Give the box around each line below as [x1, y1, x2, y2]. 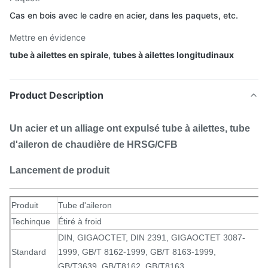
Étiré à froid [58, 217, 102, 226]
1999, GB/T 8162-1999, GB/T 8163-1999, [58, 247, 216, 257]
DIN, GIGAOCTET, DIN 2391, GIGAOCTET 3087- [58, 233, 245, 242]
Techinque [11, 217, 50, 226]
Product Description [10, 89, 103, 101]
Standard [11, 247, 46, 257]
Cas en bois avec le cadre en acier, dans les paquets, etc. [10, 10, 238, 20]
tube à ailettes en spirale [10, 50, 108, 60]
